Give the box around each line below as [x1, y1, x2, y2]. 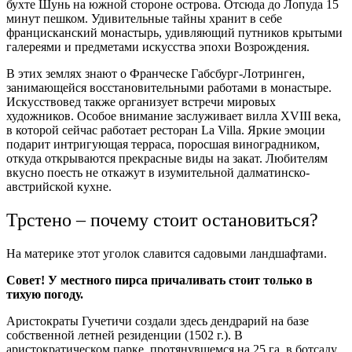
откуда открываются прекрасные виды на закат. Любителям [6, 152, 328, 166]
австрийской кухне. [6, 180, 112, 194]
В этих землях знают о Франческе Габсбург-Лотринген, [6, 67, 305, 81]
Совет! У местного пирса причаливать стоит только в [6, 273, 313, 288]
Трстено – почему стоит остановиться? [6, 210, 318, 231]
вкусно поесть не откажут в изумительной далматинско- [6, 166, 310, 180]
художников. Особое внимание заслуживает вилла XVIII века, [6, 109, 341, 123]
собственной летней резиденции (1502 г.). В [6, 328, 243, 343]
